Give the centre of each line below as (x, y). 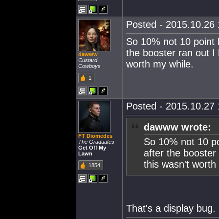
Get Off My (92, 148)
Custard (88, 60)
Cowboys (89, 66)
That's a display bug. (171, 208)
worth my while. (160, 64)
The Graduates (96, 142)
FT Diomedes (95, 136)
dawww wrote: (177, 127)
